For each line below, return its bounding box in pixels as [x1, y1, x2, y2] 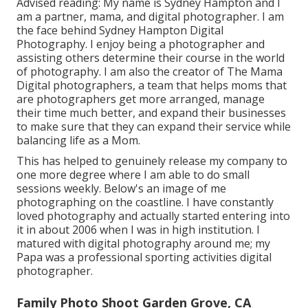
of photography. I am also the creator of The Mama [16, 64, 283, 80]
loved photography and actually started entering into [16, 208, 290, 224]
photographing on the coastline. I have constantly [16, 195, 274, 210]
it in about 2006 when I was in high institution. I [16, 222, 260, 238]
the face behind [16, 23, 99, 38]
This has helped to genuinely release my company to [16, 153, 287, 169]
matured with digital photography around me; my [16, 236, 270, 252]
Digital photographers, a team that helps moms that [16, 78, 287, 93]
